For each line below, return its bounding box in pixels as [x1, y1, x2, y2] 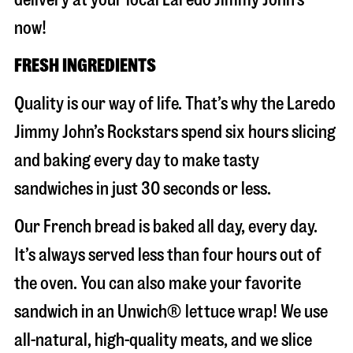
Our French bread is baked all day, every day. [14, 217, 318, 236]
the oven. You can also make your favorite [14, 274, 301, 292]
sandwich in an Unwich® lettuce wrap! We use [14, 303, 328, 321]
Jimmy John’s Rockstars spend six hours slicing [14, 123, 336, 141]
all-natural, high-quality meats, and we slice [14, 331, 312, 349]
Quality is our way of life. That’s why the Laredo [14, 95, 336, 113]
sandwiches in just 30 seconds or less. [14, 180, 271, 198]
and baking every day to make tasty [14, 151, 259, 169]
